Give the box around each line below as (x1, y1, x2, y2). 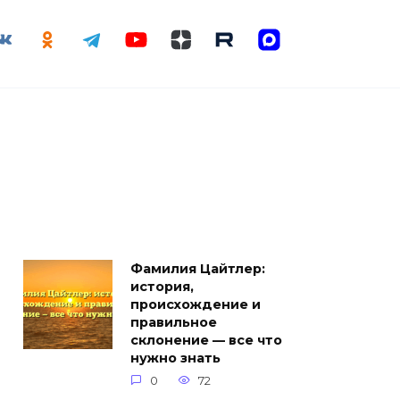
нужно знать (130, 350, 221, 366)
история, (130, 279, 194, 295)
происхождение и (130, 296, 261, 312)
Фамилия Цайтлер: (130, 261, 265, 277)
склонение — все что (130, 332, 282, 348)
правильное (130, 314, 217, 330)
